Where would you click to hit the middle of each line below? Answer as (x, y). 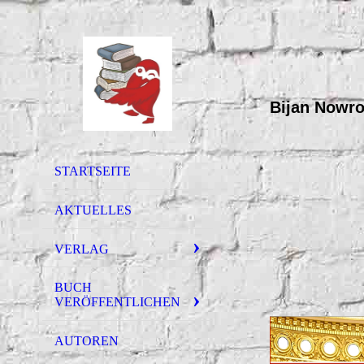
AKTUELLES (93, 210)
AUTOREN (87, 341)
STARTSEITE (93, 171)
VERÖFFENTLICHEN (117, 302)
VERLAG (82, 249)
